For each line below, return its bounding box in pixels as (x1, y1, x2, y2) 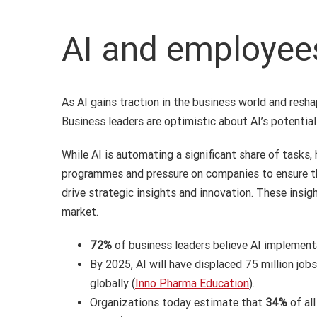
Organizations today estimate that (89, 296, 265, 310)
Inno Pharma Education (134, 277, 249, 291)
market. (61, 205, 98, 219)
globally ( (89, 277, 135, 291)
